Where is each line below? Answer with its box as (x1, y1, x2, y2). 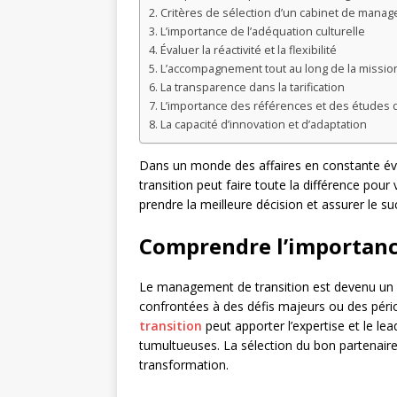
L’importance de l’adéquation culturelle (160, 24, 365, 40)
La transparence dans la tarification (160, 80, 345, 96)
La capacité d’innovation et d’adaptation (160, 117, 367, 133)
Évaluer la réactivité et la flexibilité (160, 43, 337, 58)
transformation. (139, 356, 229, 374)
